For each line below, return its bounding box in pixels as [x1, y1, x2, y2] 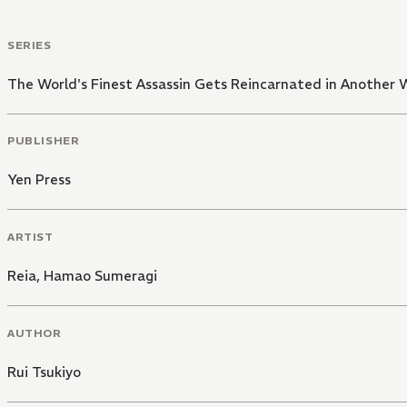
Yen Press [7, 171, 71, 189]
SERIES [7, 37, 52, 52]
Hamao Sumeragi [44, 267, 157, 284]
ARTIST [7, 230, 54, 243]
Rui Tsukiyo [7, 362, 81, 381]
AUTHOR [7, 325, 62, 340]
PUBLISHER [7, 134, 80, 148]
